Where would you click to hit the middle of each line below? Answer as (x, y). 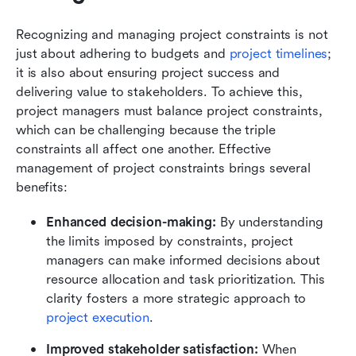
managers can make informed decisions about (183, 260)
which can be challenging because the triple (146, 130)
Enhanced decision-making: (133, 222)
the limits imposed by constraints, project (170, 241)
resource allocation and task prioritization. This (186, 279)
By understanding (271, 222)
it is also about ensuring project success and (148, 72)
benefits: (42, 187)
